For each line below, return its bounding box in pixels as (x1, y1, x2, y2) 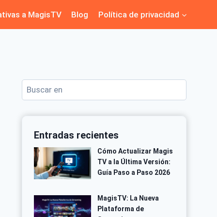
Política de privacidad (98, 9, 179, 19)
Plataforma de (97, 204, 144, 213)
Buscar (21, 80, 46, 90)
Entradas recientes (34, 129, 119, 141)
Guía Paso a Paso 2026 (97, 169, 170, 177)
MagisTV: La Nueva (97, 194, 159, 202)
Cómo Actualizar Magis (97, 147, 173, 155)
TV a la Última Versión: (97, 158, 170, 166)
